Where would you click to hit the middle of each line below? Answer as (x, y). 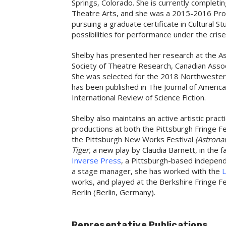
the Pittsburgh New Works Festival (133, 139)
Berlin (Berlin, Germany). (115, 192)
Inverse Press (96, 160)
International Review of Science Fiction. (139, 97)
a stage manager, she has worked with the (147, 171)
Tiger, (81, 150)
